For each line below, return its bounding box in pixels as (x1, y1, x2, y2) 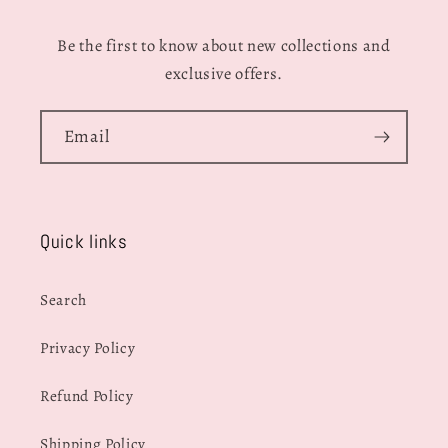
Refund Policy (40, 385, 134, 407)
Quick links (40, 229, 128, 255)
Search (40, 289, 87, 311)
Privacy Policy (40, 337, 136, 359)
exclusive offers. (164, 62, 284, 86)
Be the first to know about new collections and (57, 34, 391, 58)
